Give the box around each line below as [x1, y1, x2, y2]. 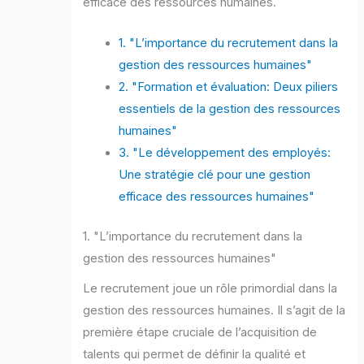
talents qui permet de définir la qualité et [83, 347, 306, 362]
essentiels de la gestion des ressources [119, 102, 341, 117]
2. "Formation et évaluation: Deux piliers [119, 80, 339, 95]
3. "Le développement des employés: [119, 145, 331, 161]
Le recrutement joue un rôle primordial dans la [83, 281, 338, 297]
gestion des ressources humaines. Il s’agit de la [83, 303, 346, 318]
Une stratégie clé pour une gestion [119, 167, 311, 183]
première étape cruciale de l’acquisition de [83, 325, 318, 340]
